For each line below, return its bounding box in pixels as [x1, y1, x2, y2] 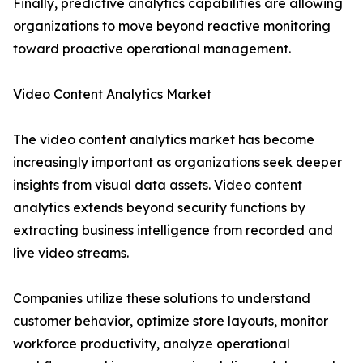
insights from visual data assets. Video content [13, 177, 302, 194]
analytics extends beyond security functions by [13, 199, 305, 216]
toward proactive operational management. [13, 41, 291, 58]
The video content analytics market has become [13, 131, 314, 148]
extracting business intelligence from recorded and [13, 222, 333, 239]
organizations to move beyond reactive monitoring [13, 18, 331, 35]
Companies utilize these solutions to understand [13, 290, 310, 307]
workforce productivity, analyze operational [13, 335, 290, 352]
